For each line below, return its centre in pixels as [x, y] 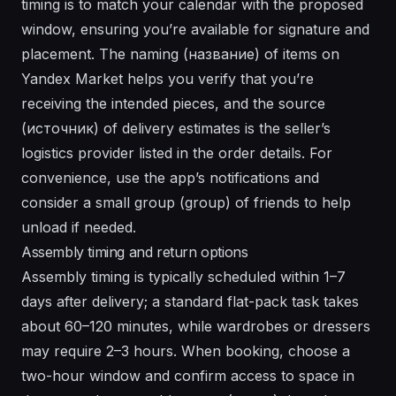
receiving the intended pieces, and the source [173, 104]
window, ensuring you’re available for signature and [195, 30]
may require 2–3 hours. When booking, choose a [186, 351]
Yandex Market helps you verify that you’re [168, 79]
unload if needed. [79, 228]
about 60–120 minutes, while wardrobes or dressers [196, 327]
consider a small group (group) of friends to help [186, 203]
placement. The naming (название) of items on [180, 54]
